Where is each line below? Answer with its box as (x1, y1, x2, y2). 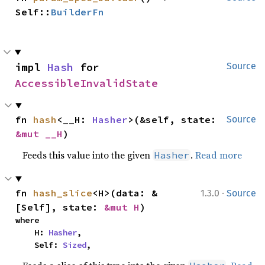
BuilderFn (51, 6, 105, 18)
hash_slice (33, 187, 93, 199)
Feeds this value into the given (22, 148, 153, 161)
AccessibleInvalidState (15, 76, 158, 90)
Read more (195, 148, 243, 161)
